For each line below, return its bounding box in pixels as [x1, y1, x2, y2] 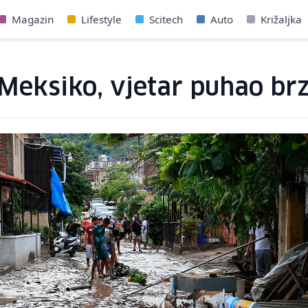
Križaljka [261, 12, 302, 26]
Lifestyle [81, 12, 122, 26]
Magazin [12, 12, 54, 26]
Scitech [149, 12, 183, 26]
